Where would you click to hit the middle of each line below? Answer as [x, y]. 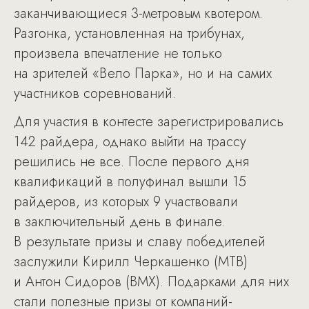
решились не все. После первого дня [131, 162]
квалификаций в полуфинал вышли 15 [130, 182]
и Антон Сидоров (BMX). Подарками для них [151, 282]
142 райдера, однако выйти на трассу [130, 142]
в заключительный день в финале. [120, 222]
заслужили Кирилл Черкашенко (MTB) [131, 262]
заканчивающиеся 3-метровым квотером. [138, 13]
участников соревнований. [95, 93]
